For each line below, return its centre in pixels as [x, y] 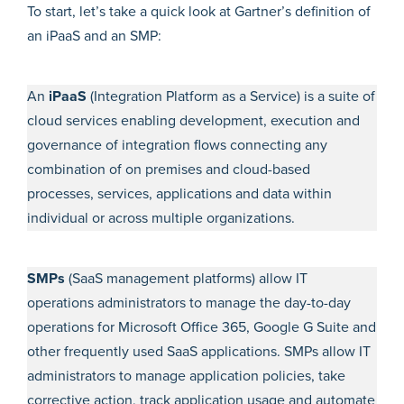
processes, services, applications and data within [179, 193]
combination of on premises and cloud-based [169, 169]
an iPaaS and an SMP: [94, 36]
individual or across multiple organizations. [161, 218]
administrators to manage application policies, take [186, 376]
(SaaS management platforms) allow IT [188, 278]
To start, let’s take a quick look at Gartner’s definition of [199, 11]
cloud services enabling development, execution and [193, 120]
